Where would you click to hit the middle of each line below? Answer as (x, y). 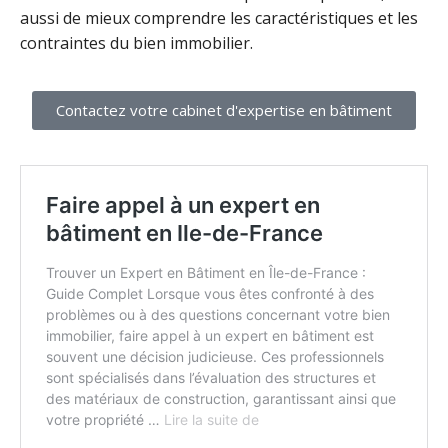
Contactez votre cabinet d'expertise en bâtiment (224, 110)
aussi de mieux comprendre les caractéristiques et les (219, 18)
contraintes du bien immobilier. (136, 43)
